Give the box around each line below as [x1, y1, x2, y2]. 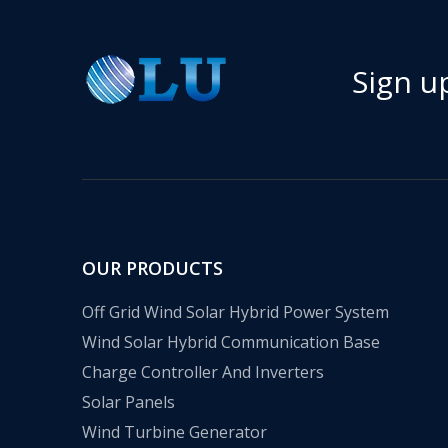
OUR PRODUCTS [82, 256, 223, 280]
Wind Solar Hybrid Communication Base [82, 331, 380, 353]
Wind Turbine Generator [82, 421, 267, 443]
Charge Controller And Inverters [82, 361, 324, 383]
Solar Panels [82, 391, 175, 413]
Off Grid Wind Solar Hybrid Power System [82, 301, 389, 323]
